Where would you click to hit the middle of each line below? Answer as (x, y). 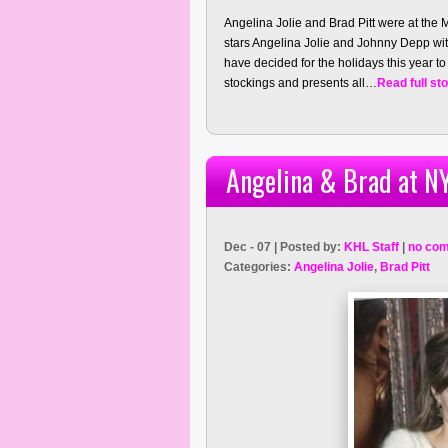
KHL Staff (371, 247)
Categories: (259, 267)
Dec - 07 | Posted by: (284, 247)
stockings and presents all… (300, 83)
